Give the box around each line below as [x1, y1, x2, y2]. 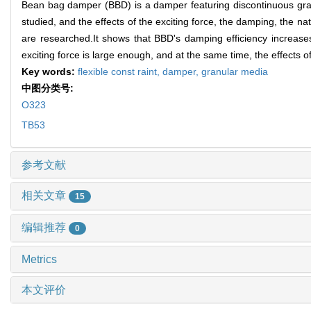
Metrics [22, 253, 57, 265]
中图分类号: [22, 83, 76, 94]
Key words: [22, 66, 78, 78]
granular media [201, 66, 268, 78]
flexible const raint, [78, 66, 162, 78]
